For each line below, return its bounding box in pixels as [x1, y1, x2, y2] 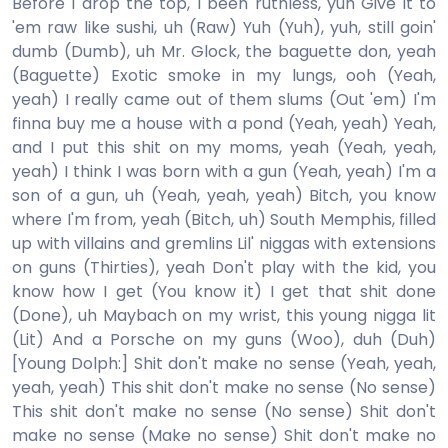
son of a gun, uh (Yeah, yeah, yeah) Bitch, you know [12, 184, 436, 207]
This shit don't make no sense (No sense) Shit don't [12, 400, 436, 423]
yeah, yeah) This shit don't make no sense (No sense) [12, 376, 436, 399]
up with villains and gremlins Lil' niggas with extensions [12, 232, 436, 255]
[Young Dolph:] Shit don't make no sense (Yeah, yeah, [12, 352, 436, 375]
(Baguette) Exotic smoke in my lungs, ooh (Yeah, [12, 64, 436, 87]
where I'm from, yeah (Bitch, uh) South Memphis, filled [12, 208, 436, 231]
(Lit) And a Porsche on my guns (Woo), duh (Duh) [12, 328, 436, 351]
